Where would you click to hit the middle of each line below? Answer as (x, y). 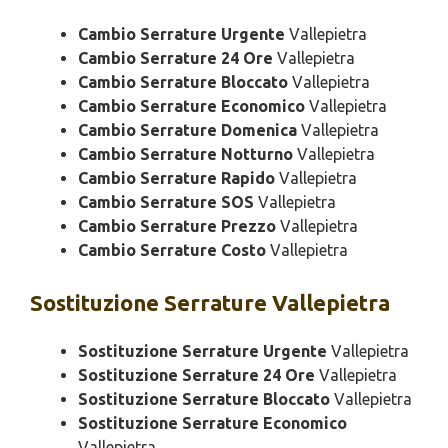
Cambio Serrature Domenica (187, 130)
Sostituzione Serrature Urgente (202, 351)
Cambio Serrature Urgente (181, 34)
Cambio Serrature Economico (191, 106)
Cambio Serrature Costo (172, 250)
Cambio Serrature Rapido (176, 178)
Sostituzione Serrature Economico (212, 423)
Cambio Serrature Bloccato (183, 82)
